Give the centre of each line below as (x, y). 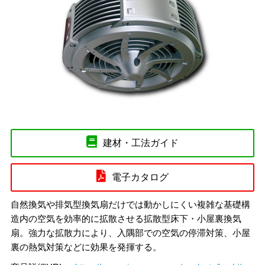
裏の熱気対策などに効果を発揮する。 (86, 247)
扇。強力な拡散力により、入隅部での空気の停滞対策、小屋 (131, 232)
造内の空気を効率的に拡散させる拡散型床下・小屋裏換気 (126, 218)
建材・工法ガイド (141, 143)
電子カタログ (140, 177)
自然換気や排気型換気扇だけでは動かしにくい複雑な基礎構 (131, 204)
